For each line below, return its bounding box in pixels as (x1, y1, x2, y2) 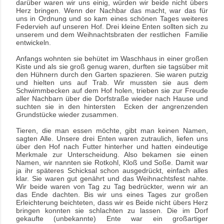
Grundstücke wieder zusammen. (16, 110, 118, 119)
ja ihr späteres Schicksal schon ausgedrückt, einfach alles (16, 166, 208, 175)
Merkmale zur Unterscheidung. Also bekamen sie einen (16, 150, 208, 159)
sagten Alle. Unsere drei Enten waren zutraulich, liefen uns (16, 134, 208, 143)
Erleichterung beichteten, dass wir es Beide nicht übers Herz (16, 198, 208, 207)
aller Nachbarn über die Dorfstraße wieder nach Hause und (16, 94, 208, 103)
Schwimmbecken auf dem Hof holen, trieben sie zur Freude (16, 86, 208, 95)
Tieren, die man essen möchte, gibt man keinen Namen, (16, 126, 208, 135)
